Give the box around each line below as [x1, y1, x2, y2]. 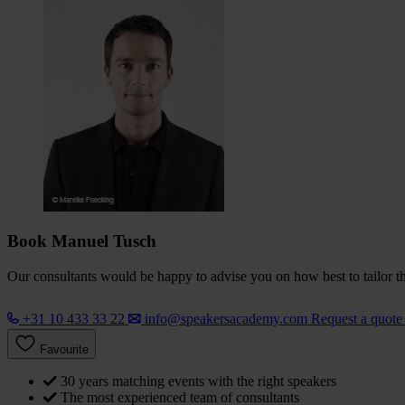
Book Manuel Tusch [7, 231, 156, 251]
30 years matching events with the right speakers [61, 373, 336, 390]
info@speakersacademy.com [145, 311, 307, 327]
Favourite [40, 343, 89, 357]
